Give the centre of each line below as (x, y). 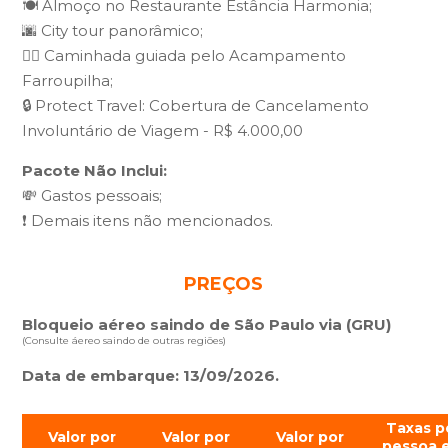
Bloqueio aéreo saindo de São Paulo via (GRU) (207, 324)
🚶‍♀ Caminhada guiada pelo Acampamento (184, 55)
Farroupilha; (68, 80)
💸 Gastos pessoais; (92, 195)
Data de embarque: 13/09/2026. (151, 375)
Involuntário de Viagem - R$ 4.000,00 (163, 130)
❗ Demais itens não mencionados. (148, 220)
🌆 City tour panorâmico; (113, 30)
